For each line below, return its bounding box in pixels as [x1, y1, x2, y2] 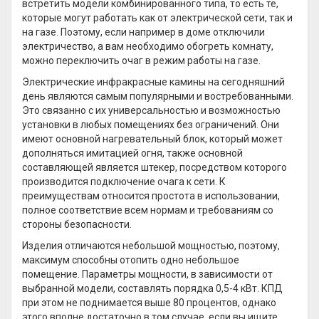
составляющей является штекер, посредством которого [22, 162, 287, 173]
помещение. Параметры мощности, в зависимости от [22, 268, 273, 280]
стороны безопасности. [22, 219, 132, 230]
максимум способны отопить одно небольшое [22, 254, 239, 266]
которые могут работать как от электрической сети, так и [22, 12, 293, 23]
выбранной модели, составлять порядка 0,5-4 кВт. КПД [22, 283, 283, 294]
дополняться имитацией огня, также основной [22, 147, 243, 159]
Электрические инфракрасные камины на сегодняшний [22, 76, 285, 88]
